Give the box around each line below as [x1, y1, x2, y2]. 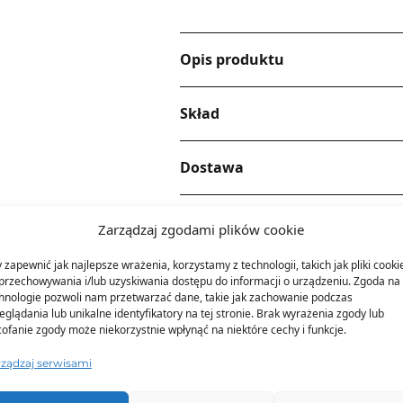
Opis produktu [180, 49, 285, 69]
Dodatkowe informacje [180, 211, 345, 231]
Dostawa [180, 157, 245, 177]
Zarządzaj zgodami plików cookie [98, 219, 305, 238]
